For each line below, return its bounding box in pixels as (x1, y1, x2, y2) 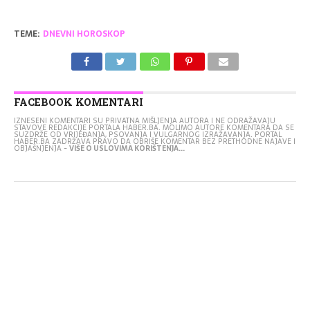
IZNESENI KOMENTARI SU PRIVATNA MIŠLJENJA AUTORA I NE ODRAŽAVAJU (13, 115, 275, 127)
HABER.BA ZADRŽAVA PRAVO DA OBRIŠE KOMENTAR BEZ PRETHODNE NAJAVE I (13, 136, 295, 148)
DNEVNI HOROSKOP (42, 27, 125, 42)
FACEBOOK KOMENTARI (13, 95, 143, 109)
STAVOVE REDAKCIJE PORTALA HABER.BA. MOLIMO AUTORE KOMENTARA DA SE (13, 122, 294, 134)
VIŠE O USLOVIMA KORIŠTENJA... (69, 143, 185, 155)
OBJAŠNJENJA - (13, 143, 69, 155)
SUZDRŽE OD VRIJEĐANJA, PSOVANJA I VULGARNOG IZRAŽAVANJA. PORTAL (13, 129, 282, 141)
